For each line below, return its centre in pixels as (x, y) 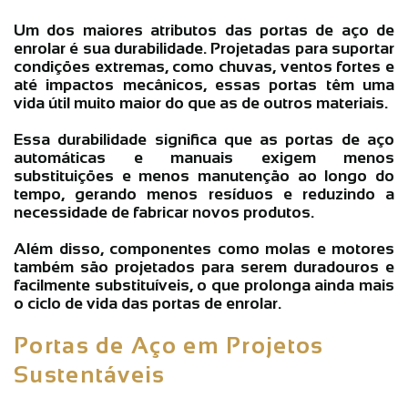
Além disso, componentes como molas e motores (204, 248)
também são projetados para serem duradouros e (204, 266)
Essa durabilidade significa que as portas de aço (204, 139)
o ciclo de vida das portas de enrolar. (148, 303)
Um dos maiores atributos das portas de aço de (204, 30)
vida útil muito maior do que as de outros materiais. (201, 102)
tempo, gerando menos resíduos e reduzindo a (204, 194)
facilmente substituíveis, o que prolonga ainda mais (204, 285)
